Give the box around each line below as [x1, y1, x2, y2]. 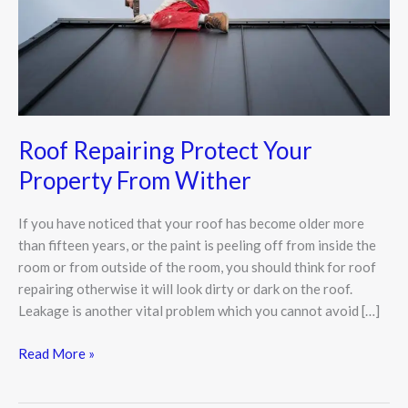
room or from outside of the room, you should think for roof [18, 259, 376, 276]
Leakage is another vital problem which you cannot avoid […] [18, 302, 380, 320]
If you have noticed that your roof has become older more [18, 215, 364, 232]
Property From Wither [18, 166, 251, 196]
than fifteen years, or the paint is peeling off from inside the [18, 237, 376, 254]
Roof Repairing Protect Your [18, 136, 312, 166]
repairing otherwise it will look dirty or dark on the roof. [18, 280, 352, 298]
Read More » [18, 344, 95, 362]
